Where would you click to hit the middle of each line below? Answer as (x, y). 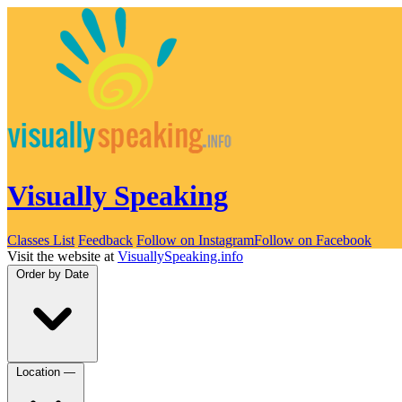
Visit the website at (62, 256)
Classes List (41, 240)
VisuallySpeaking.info (180, 256)
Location (38, 371)
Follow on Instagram (195, 240)
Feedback (105, 240)
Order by (39, 274)
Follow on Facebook (313, 240)
